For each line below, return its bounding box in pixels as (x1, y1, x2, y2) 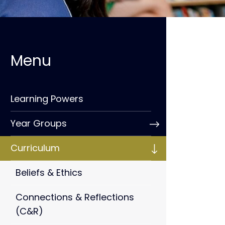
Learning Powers (11, 92, 83, 105)
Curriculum (11, 142, 60, 155)
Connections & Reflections (16, 191, 134, 204)
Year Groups (11, 117, 67, 130)
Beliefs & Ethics (16, 166, 82, 179)
